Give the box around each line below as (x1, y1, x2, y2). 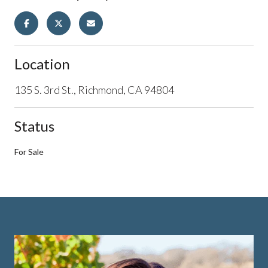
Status (14, 117, 54, 135)
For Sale (14, 146, 44, 157)
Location (14, 54, 70, 72)
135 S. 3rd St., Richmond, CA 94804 (14, 83, 174, 96)
